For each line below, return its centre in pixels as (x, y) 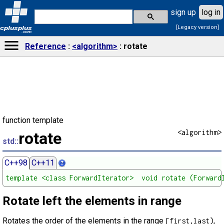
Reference (45, 46)
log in (211, 12)
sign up (183, 12)
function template (33, 120)
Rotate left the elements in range (92, 201)
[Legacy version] (197, 27)
